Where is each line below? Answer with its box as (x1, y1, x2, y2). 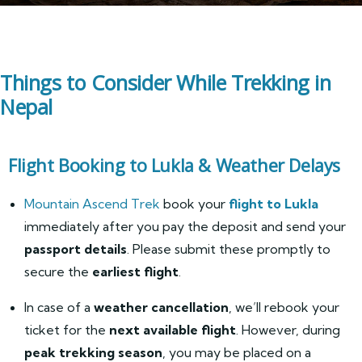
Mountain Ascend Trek (24, 196, 160, 212)
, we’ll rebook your (229, 299, 339, 315)
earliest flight (92, 263, 179, 280)
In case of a (24, 299, 94, 315)
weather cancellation (94, 299, 229, 315)
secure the (24, 263, 92, 280)
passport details (24, 241, 127, 257)
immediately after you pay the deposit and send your (24, 218, 346, 234)
